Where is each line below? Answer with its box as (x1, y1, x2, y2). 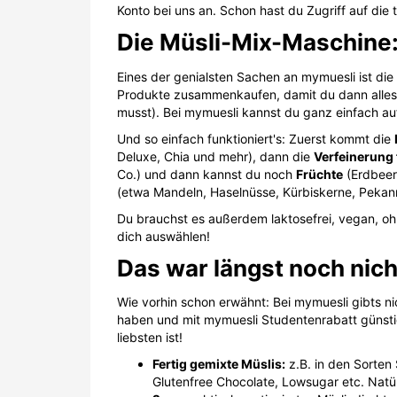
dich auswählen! (117, 228, 210, 244)
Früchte (296, 166, 343, 182)
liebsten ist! (117, 330, 183, 345)
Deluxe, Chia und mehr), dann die (117, 148, 314, 164)
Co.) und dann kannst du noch (117, 166, 296, 182)
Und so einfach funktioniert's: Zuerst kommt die (117, 130, 394, 146)
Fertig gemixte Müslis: (152, 356, 285, 371)
